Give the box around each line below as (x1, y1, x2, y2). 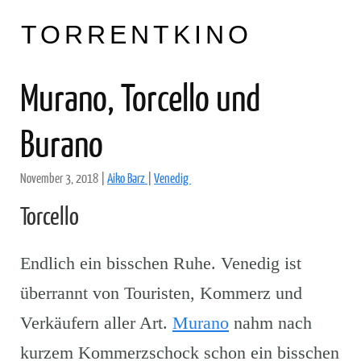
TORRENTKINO (21, 20, 252, 49)
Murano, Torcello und (20, 74, 261, 119)
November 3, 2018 (20, 170, 101, 185)
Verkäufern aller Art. (20, 313, 172, 333)
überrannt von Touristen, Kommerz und (20, 283, 302, 303)
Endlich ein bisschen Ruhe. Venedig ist (20, 253, 301, 273)
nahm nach (229, 313, 312, 333)
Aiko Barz (107, 170, 147, 185)
